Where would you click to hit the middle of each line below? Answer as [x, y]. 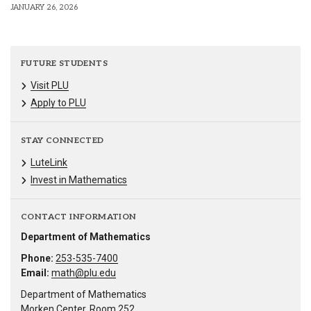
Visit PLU [50, 86]
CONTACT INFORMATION [79, 217]
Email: [35, 272]
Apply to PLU [58, 103]
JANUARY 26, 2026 [44, 8]
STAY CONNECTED [62, 140]
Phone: [37, 258]
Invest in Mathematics [79, 179]
